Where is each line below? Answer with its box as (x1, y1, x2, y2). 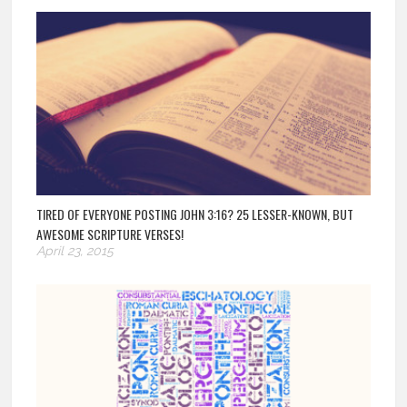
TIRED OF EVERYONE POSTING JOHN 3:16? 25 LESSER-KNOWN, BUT (36, 204, 354, 224)
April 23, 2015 (36, 243, 114, 259)
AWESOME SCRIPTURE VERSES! (36, 224, 184, 244)
